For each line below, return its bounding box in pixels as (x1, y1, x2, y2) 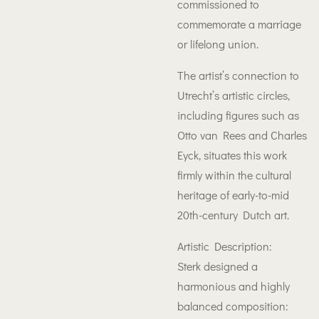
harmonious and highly (177, 278, 290, 293)
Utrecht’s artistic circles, (177, 88, 290, 103)
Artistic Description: (177, 239, 272, 253)
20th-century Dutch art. (177, 207, 289, 222)
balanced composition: (177, 298, 288, 313)
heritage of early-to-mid (177, 187, 289, 202)
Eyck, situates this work (177, 147, 287, 162)
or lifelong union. (177, 36, 258, 51)
